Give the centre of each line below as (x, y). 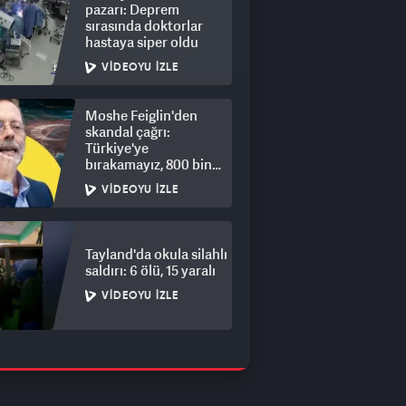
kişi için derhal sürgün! (155, 180)
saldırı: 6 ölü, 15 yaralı (150, 270)
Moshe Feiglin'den (141, 115)
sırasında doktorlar (144, 25)
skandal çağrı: (128, 131)
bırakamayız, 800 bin (149, 164)
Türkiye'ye (117, 148)
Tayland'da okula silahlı (156, 254)
